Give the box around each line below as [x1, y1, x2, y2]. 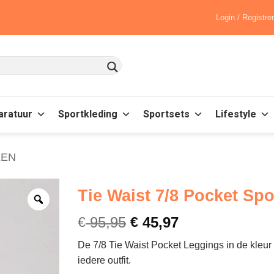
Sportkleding [58, 107, 117, 122]
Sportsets [143, 107, 190, 122]
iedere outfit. [78, 254, 131, 265]
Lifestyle [215, 107, 256, 122]
